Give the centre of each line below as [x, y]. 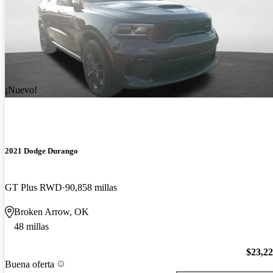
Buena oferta [30, 264]
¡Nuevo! [21, 90]
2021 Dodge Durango [41, 151]
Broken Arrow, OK [51, 211]
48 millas [31, 226]
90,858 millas [91, 187]
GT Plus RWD [34, 187]
